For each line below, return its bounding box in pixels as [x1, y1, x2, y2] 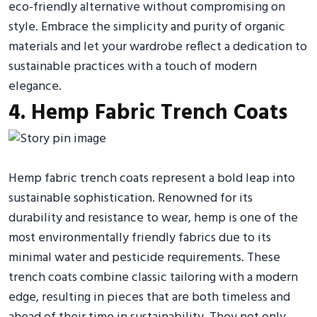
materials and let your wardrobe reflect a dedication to [8, 36, 307, 57]
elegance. [8, 76, 62, 97]
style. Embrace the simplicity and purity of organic [8, 16, 285, 38]
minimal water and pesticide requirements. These [8, 247, 280, 268]
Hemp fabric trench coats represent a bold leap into [8, 168, 295, 189]
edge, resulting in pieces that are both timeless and [8, 287, 290, 308]
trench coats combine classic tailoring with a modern [8, 267, 298, 288]
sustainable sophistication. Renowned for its [8, 188, 253, 209]
